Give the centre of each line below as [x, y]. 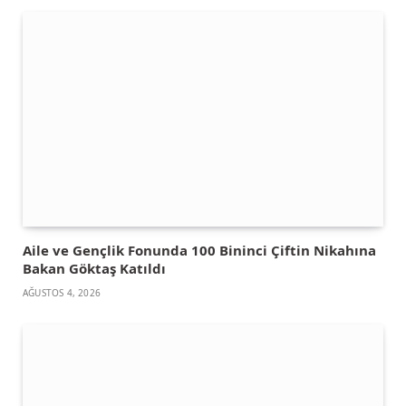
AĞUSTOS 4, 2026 [62, 293]
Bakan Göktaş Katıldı [94, 269]
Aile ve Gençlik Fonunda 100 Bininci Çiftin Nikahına [199, 251]
